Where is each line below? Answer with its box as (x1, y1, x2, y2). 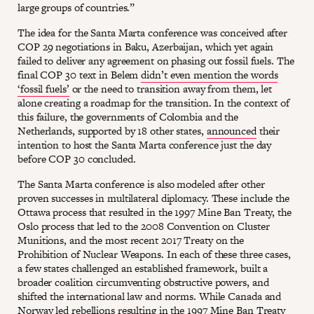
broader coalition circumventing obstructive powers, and (18, 274, 269, 289)
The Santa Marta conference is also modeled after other (18, 176, 265, 191)
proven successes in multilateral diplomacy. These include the (18, 190, 289, 205)
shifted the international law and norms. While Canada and (18, 288, 282, 303)
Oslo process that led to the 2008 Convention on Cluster (18, 218, 270, 233)
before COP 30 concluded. (18, 151, 139, 166)
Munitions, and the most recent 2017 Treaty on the (18, 232, 245, 247)
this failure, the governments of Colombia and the (18, 109, 239, 124)
